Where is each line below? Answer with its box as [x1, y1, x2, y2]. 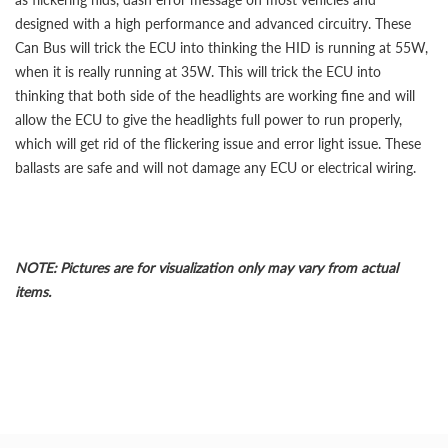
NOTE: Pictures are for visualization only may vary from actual [15, 259, 398, 277]
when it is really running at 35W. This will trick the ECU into [15, 63, 381, 81]
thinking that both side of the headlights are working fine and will [15, 87, 415, 105]
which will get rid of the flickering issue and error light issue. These [15, 135, 421, 153]
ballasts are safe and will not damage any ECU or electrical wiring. [15, 159, 416, 177]
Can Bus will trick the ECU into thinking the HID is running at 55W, [15, 39, 428, 57]
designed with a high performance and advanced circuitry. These [15, 15, 411, 33]
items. [15, 283, 51, 301]
